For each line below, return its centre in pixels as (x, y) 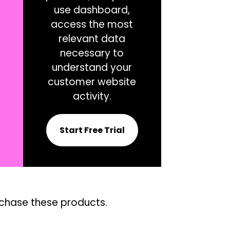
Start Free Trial (92, 130)
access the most (92, 24)
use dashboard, (92, 10)
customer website (92, 82)
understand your (92, 67)
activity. (92, 96)
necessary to (92, 53)
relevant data (92, 39)
